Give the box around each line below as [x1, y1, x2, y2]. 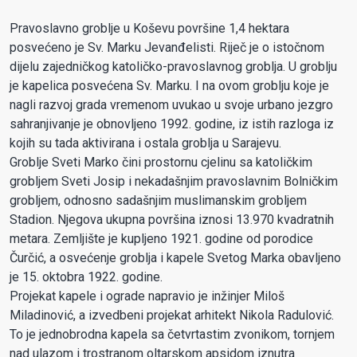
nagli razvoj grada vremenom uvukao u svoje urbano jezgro [10, 96, 333, 112]
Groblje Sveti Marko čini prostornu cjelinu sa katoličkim [10, 154, 312, 170]
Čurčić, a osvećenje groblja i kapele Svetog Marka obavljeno [10, 249, 341, 265]
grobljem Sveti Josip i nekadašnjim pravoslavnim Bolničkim [10, 173, 338, 189]
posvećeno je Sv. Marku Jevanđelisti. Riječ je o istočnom [10, 39, 324, 55]
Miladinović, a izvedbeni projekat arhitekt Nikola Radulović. [10, 307, 334, 323]
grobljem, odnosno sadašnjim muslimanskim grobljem [10, 192, 307, 208]
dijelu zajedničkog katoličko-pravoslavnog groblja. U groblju [10, 58, 337, 74]
